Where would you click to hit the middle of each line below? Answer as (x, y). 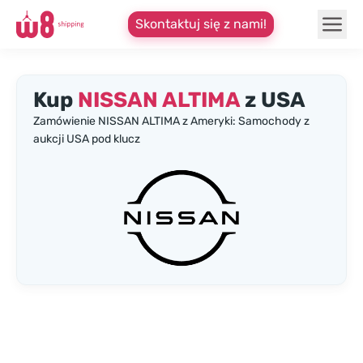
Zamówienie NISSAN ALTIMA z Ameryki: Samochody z (171, 121)
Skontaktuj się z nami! (201, 24)
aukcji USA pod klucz (87, 139)
